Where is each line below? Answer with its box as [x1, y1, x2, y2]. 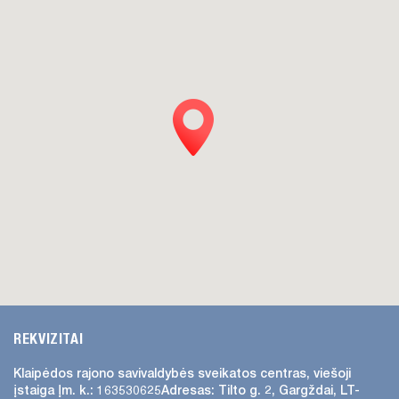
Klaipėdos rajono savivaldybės [13, 366, 198, 381]
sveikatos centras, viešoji [198, 366, 351, 381]
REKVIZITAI [13, 330, 84, 347]
